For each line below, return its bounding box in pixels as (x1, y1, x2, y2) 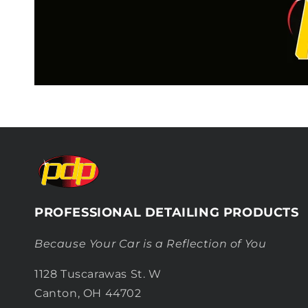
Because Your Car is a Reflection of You (34, 236, 267, 250)
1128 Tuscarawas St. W (34, 267, 162, 280)
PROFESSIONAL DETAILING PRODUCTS (34, 204, 299, 220)
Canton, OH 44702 (34, 286, 142, 300)
